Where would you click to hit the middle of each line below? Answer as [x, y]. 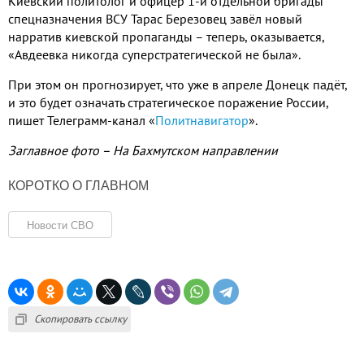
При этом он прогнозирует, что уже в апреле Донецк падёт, [178, 85]
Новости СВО [60, 225]
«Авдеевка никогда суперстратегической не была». [154, 55]
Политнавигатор [202, 121]
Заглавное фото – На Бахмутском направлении [143, 151]
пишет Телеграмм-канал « [82, 121]
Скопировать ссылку [80, 319]
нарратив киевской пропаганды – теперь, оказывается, [166, 37]
